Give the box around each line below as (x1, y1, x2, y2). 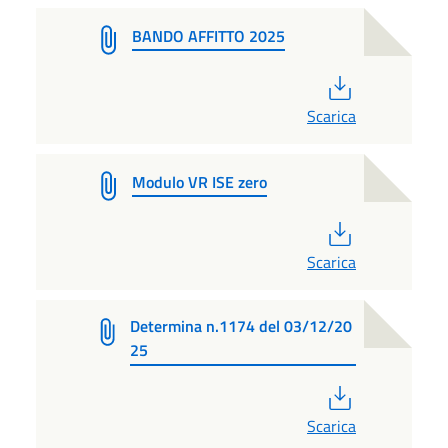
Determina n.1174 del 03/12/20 (130, 313, 353, 338)
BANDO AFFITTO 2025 (132, 23, 285, 48)
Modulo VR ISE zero (132, 169, 267, 194)
